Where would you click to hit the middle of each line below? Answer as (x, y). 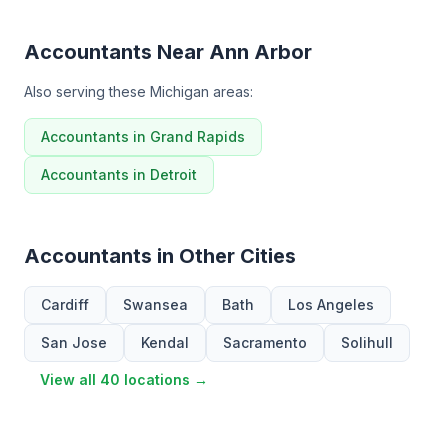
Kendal (165, 342)
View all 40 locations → (124, 379)
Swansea (155, 304)
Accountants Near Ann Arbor (168, 52)
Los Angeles (331, 304)
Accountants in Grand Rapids (143, 136)
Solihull (367, 342)
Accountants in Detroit (119, 174)
